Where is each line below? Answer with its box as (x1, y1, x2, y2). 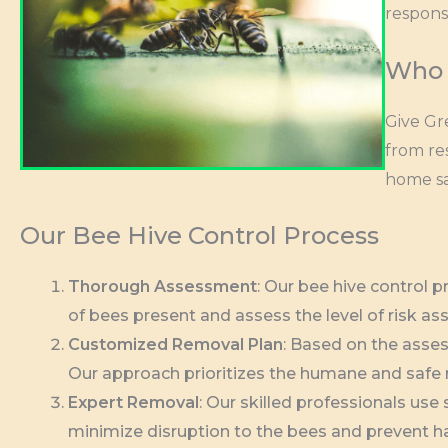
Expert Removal (68, 393, 199, 413)
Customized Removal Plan (68, 335, 283, 355)
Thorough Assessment (68, 277, 257, 297)
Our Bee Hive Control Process (20, 221, 379, 251)
